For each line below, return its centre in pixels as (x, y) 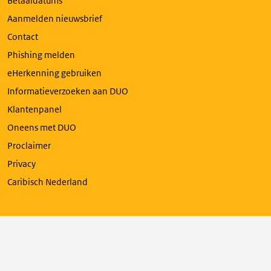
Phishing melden (41, 55)
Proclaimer (29, 145)
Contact (23, 37)
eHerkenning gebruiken (54, 73)
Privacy (21, 164)
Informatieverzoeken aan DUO (68, 91)
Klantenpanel (34, 109)
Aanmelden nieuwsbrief (55, 18)
